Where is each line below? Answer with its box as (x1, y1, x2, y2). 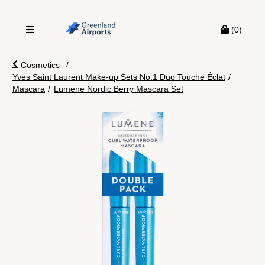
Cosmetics (21, 60, 60, 70)
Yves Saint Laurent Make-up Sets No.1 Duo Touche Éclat (12, 72, 225, 82)
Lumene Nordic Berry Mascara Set (54, 84, 183, 93)
